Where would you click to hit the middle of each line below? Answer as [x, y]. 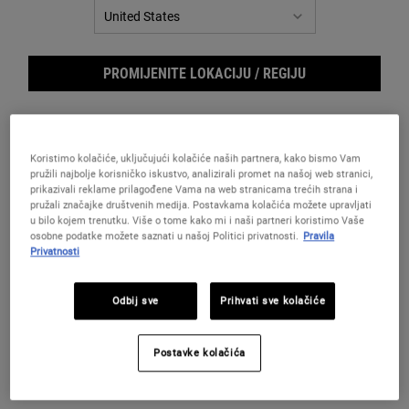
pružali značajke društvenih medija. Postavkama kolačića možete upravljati [201, 205]
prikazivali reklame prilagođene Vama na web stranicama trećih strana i [194, 189]
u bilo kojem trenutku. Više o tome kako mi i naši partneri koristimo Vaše [198, 220]
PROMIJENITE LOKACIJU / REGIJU [204, 73]
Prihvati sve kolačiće [273, 301]
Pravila [319, 236]
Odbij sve [135, 301]
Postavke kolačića [199, 353]
